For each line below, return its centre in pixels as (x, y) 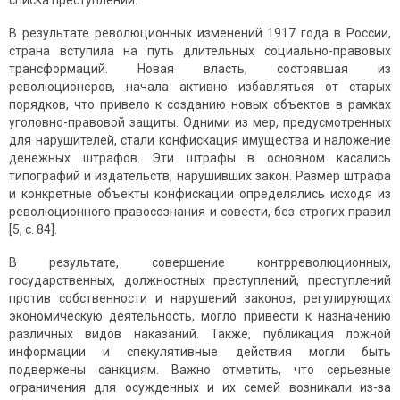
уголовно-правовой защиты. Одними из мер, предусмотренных (200, 123)
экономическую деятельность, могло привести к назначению (200, 317)
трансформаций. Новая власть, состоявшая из (200, 69)
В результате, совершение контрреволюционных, (200, 263)
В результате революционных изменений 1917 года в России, (200, 33)
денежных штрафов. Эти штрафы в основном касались (200, 158)
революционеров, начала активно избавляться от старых (200, 87)
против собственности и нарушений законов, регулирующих (200, 299)
